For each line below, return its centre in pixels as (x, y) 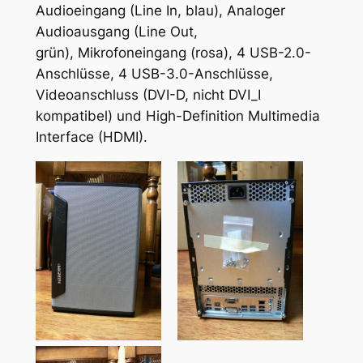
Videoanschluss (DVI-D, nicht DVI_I (148, 95)
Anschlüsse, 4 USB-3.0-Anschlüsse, (154, 74)
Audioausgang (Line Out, (116, 32)
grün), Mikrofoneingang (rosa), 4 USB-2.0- (173, 53)
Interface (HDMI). (91, 137)
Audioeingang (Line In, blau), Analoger (160, 11)
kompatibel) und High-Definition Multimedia (177, 116)
